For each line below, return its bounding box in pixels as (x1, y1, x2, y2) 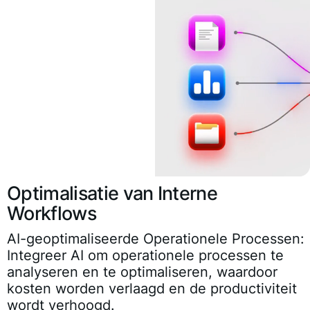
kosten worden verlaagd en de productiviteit (7, 280, 297, 298)
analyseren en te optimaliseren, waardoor (7, 264, 277, 281)
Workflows (7, 202, 96, 226)
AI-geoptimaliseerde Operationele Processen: (7, 230, 304, 248)
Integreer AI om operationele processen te (7, 247, 284, 264)
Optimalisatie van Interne (7, 182, 218, 206)
